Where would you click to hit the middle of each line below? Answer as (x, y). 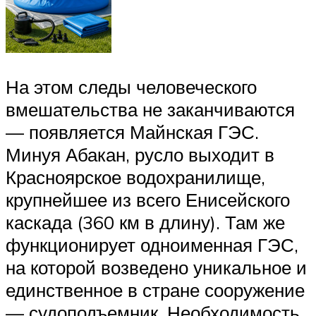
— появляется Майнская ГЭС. (132, 132)
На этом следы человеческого (131, 86)
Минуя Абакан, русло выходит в (140, 154)
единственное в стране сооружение (155, 290)
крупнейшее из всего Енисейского (148, 199)
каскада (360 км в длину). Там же (145, 222)
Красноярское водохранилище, (135, 177)
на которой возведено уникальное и (156, 267)
